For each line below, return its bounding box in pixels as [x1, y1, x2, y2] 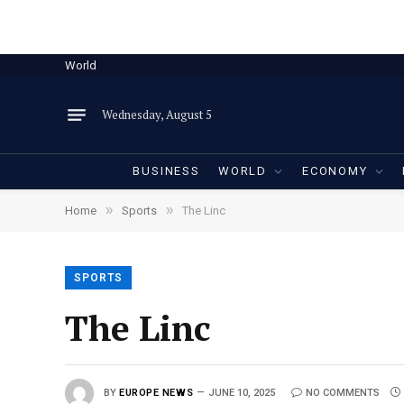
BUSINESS [133, 164, 200, 178]
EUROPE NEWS [119, 386, 194, 399]
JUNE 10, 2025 [208, 386, 276, 399]
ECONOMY [301, 164, 368, 178]
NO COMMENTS [306, 386, 381, 399]
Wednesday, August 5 [102, 106, 212, 123]
